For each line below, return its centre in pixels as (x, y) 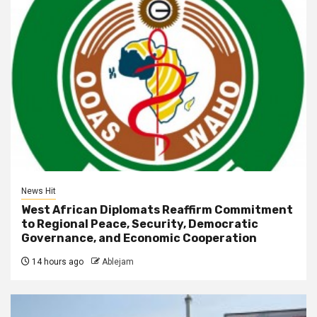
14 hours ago (57, 262)
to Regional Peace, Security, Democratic (140, 224)
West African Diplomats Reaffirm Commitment (157, 210)
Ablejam (118, 262)
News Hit (39, 191)
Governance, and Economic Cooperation (139, 238)
